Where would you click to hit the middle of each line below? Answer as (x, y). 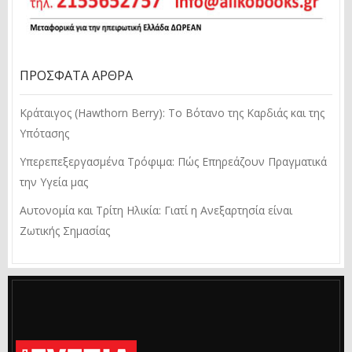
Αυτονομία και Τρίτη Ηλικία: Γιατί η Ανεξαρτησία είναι (156, 210)
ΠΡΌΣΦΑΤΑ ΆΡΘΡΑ (76, 75)
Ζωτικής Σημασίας (65, 230)
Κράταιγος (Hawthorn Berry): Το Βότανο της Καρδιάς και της (172, 112)
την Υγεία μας (54, 181)
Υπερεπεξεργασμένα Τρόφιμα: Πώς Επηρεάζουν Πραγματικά (173, 161)
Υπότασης (44, 133)
